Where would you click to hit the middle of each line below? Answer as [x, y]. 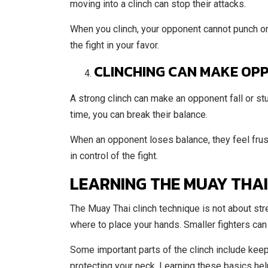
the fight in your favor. [115, 45]
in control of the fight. [114, 156]
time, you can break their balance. [139, 115]
